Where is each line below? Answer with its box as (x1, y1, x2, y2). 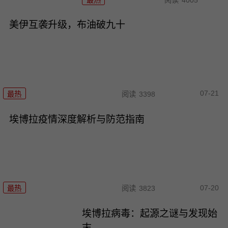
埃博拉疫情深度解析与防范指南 (9, 113, 145, 125)
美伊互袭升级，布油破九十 (9, 19, 125, 31)
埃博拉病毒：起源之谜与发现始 (82, 208, 218, 219)
